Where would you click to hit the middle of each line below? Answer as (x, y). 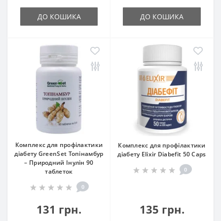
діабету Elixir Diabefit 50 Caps (162, 154)
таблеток (59, 171)
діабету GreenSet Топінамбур (59, 153)
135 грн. (162, 209)
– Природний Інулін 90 (59, 162)
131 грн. (59, 209)
